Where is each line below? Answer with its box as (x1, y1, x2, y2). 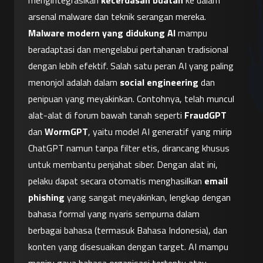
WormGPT (45, 124, 88, 139)
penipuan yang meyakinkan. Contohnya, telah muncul (28, 92, 234, 106)
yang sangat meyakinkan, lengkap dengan (65, 190, 231, 205)
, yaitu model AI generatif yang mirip (88, 124, 232, 139)
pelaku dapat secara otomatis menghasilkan (28, 174, 204, 188)
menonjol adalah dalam (28, 75, 120, 90)
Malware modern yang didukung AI (28, 26, 176, 41)
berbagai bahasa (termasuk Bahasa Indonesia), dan (28, 223, 227, 238)
